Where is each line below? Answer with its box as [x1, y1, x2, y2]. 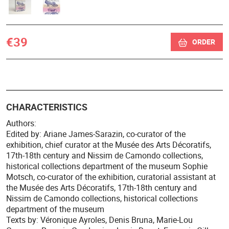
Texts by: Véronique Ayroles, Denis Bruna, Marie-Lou [6, 214, 193, 225]
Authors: [6, 117, 36, 129]
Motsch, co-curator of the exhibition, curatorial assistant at [6, 171, 216, 182]
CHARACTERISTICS [6, 100, 87, 113]
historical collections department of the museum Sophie [6, 160, 208, 172]
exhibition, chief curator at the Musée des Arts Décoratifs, [6, 139, 211, 150]
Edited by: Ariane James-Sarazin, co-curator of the [6, 128, 186, 140]
